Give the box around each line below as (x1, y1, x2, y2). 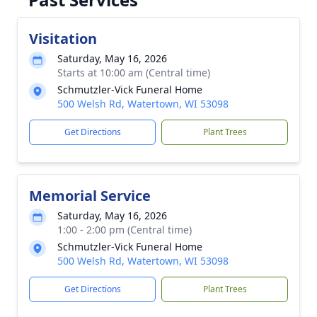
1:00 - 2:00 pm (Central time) (57, 223, 192, 236)
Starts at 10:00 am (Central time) (57, 66, 210, 79)
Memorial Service (29, 186, 151, 205)
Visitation (29, 29, 97, 48)
